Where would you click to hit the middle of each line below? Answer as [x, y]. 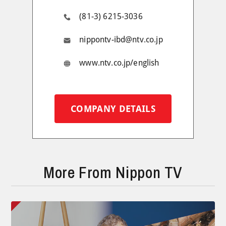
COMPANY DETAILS [113, 108]
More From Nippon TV [113, 172]
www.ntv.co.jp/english [119, 63]
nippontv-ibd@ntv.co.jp [121, 39]
